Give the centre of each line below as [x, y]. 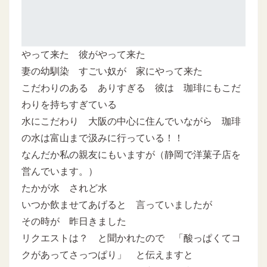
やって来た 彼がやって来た [83, 54]
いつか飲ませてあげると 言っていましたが [117, 204]
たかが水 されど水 [64, 188]
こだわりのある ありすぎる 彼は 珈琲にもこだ [131, 88]
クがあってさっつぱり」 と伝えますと [107, 254]
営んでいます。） [60, 171]
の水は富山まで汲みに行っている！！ [103, 138]
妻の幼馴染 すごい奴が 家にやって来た [112, 71]
